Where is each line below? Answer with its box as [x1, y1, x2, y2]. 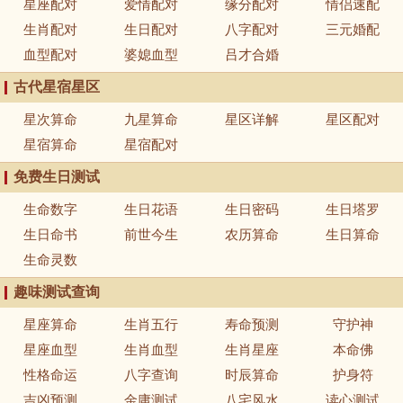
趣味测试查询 [13, 284, 100, 300]
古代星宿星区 [13, 79, 100, 94]
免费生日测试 [13, 169, 100, 184]
